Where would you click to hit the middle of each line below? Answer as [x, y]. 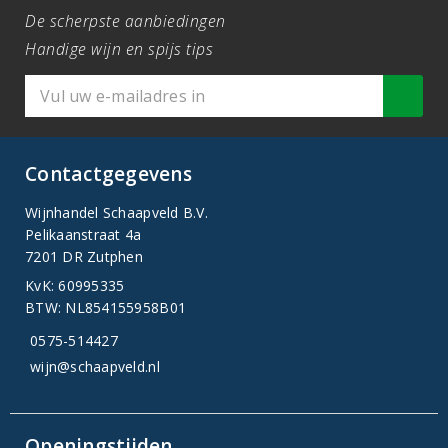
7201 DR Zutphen [84, 256]
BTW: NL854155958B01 [106, 307]
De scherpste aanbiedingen [125, 21]
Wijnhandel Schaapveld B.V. [116, 212]
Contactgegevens [108, 174]
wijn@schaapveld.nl [95, 366]
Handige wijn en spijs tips [119, 49]
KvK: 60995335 [75, 285]
